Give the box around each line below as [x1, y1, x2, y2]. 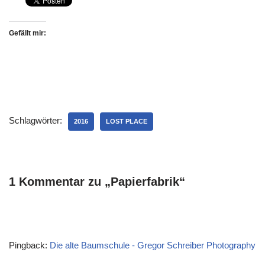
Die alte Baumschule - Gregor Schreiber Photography [50, 240, 256, 250]
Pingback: [9, 240, 50, 250]
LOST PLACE [106, 118, 147, 125]
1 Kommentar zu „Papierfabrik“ [9, 175, 185, 188]
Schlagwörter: [9, 115, 62, 125]
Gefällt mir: [9, 29, 46, 37]
